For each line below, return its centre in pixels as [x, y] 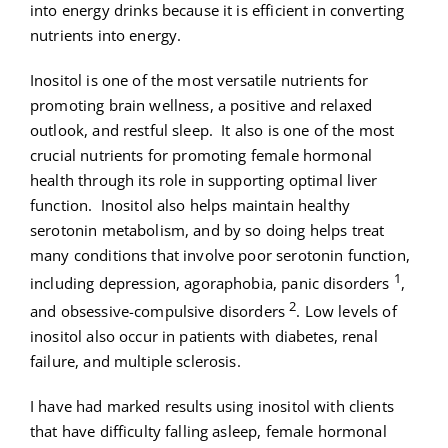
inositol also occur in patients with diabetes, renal [204, 336]
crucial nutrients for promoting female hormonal [201, 155]
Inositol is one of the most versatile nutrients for [199, 80]
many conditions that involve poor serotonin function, [220, 255]
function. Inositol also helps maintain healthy [190, 205]
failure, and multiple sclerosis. [135, 361]
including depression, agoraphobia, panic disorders [212, 283]
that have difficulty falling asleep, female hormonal [208, 431]
